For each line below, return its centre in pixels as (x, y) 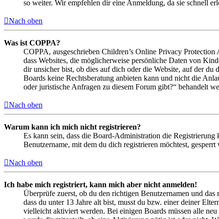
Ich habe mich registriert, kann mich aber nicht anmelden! (100, 185)
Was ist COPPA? (32, 43)
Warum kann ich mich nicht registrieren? (72, 127)
